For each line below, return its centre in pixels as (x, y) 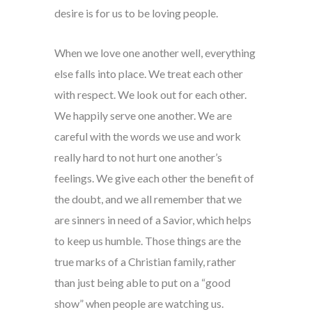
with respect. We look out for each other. (150, 95)
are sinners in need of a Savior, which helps (153, 220)
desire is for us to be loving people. (136, 13)
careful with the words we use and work (147, 136)
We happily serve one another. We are (143, 116)
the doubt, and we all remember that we (148, 199)
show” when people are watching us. (139, 304)
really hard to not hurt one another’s (138, 157)
